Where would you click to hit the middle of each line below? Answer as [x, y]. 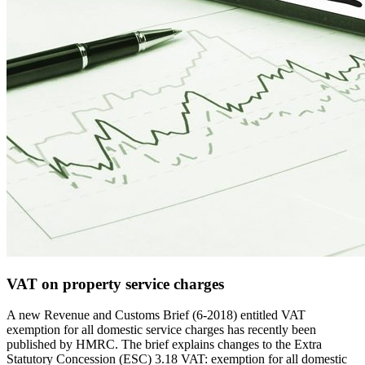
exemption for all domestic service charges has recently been [161, 330]
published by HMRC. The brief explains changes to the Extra [164, 345]
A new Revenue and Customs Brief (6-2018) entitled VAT [156, 315]
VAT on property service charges [115, 284]
